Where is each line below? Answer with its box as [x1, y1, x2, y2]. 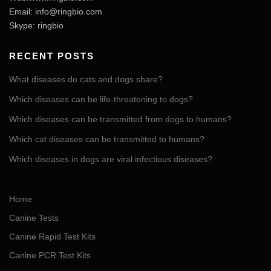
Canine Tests [9, 213, 59, 223]
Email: [9, 7, 35, 17]
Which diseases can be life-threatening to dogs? [9, 94, 193, 105]
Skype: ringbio [9, 21, 64, 31]
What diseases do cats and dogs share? [9, 74, 163, 85]
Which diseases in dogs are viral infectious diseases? [9, 154, 212, 165]
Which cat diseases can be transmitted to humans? [9, 134, 204, 145]
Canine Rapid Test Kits [9, 232, 96, 242]
